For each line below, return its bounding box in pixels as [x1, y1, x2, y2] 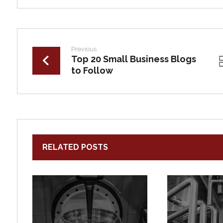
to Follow [71, 65, 113, 76]
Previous [71, 45, 97, 53]
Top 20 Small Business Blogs [71, 54, 196, 64]
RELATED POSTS [42, 142, 108, 152]
